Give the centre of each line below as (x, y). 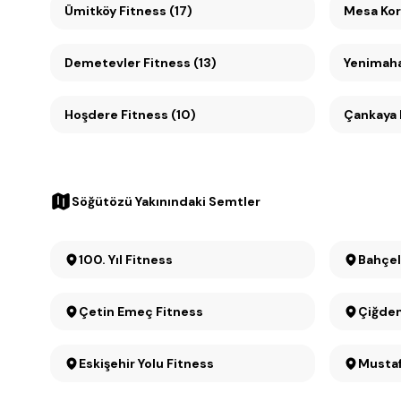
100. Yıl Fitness (149, 260)
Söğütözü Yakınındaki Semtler (166, 201)
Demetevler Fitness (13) (141, 63)
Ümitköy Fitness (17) (156, 11)
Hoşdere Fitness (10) (130, 115)
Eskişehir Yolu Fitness (146, 363)
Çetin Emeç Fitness (141, 311)
